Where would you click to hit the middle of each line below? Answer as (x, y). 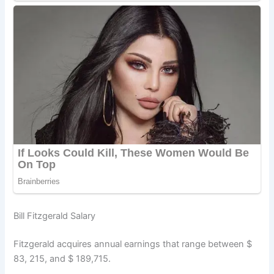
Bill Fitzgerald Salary (55, 216)
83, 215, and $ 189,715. (62, 259)
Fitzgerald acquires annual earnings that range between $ (133, 244)
